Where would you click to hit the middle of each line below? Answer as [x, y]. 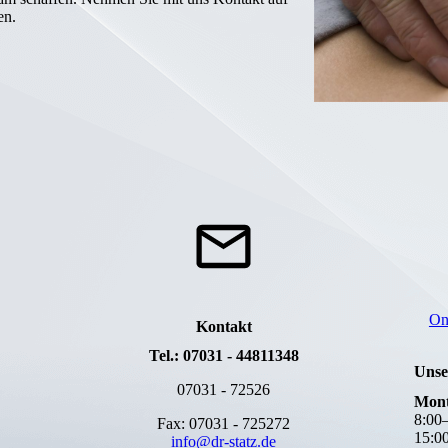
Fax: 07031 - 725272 [224, 424]
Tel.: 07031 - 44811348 [223, 356]
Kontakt [223, 327]
